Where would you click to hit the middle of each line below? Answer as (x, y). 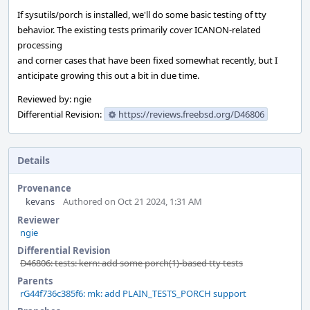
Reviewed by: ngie (54, 99)
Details (34, 160)
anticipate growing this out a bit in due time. (108, 75)
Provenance (44, 188)
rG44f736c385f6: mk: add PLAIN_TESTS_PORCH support (133, 293)
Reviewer (38, 220)
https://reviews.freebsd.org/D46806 (191, 114)
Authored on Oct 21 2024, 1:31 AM (133, 201)
